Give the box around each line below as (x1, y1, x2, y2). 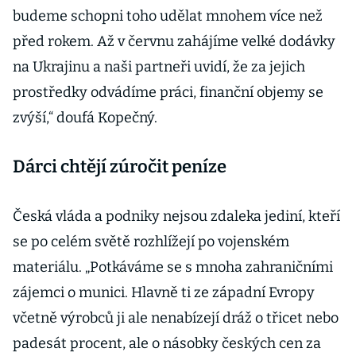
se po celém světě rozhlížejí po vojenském (13, 233, 289, 250)
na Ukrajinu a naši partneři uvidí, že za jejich (13, 58, 305, 75)
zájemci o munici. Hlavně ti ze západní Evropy (13, 284, 315, 301)
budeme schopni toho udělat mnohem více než (13, 7, 323, 25)
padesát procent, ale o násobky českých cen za (13, 335, 321, 352)
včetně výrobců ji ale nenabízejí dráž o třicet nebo (13, 309, 339, 327)
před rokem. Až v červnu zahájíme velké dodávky (13, 33, 335, 50)
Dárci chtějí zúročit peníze (13, 156, 226, 177)
